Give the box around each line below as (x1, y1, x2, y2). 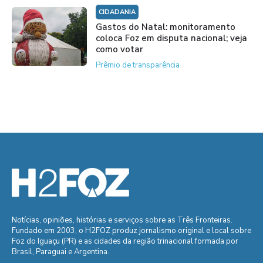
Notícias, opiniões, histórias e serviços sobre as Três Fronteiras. (12, 215, 232, 226)
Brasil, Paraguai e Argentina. (12, 247, 109, 258)
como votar (95, 43, 143, 56)
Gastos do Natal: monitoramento (95, 21, 235, 33)
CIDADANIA (98, 8, 136, 17)
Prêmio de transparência (95, 60, 180, 71)
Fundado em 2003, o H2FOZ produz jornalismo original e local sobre (12, 225, 251, 237)
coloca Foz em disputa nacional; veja (95, 32, 247, 45)
